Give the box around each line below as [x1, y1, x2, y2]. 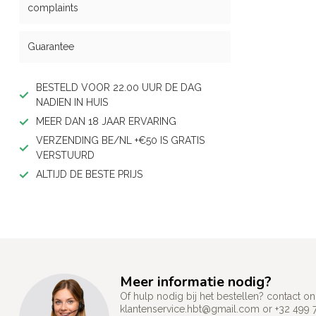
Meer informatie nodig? [120, 272, 272, 291]
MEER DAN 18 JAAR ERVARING [36, 116, 176, 127]
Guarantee [28, 41, 74, 52]
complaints [28, 2, 78, 13]
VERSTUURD [36, 150, 95, 161]
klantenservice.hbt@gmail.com [120, 303, 260, 315]
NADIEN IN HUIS [36, 97, 108, 108]
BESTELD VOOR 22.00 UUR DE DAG [36, 82, 202, 93]
